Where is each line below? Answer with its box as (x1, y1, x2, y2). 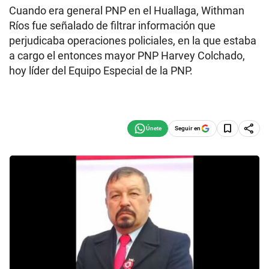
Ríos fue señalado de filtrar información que (9, 19, 216, 32)
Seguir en (175, 124, 201, 131)
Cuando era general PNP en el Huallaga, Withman (9, 4, 244, 17)
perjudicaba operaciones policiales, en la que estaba (9, 34, 256, 47)
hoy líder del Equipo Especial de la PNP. (9, 64, 193, 77)
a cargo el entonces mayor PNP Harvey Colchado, (9, 49, 245, 62)
